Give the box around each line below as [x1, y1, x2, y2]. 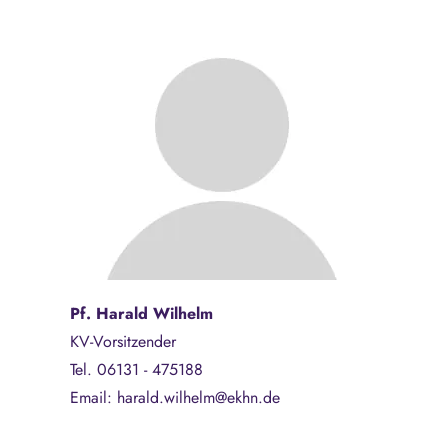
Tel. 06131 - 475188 [70, 358, 203, 381]
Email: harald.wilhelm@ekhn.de [70, 386, 280, 409]
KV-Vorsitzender [70, 330, 176, 353]
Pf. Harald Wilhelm [70, 302, 213, 325]
